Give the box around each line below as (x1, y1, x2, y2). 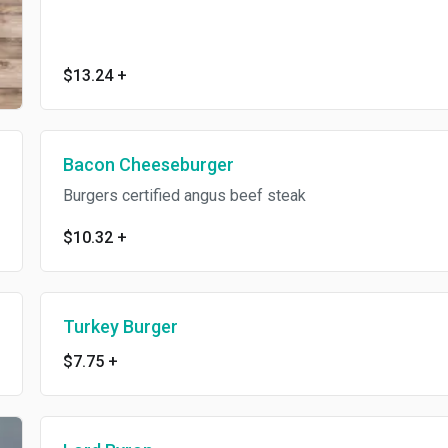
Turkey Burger (62, 315, 178, 337)
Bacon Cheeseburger (62, 153, 234, 175)
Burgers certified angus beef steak (62, 185, 306, 205)
